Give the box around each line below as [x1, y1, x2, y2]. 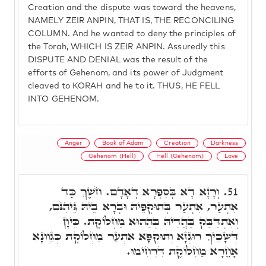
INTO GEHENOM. [28, 95, 100, 103]
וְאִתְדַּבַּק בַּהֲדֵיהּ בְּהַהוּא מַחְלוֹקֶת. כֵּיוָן [63, 213, 238, 229]
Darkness [211, 140, 238, 146]
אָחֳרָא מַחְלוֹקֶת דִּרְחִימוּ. [127, 242, 238, 259]
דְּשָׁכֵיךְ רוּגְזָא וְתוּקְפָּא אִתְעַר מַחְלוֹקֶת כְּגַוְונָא [33, 227, 238, 244]
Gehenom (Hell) [88, 153, 137, 159]
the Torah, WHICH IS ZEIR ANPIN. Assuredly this [28, 43, 225, 51]
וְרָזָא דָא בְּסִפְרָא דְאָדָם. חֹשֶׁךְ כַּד [61, 183, 224, 199]
